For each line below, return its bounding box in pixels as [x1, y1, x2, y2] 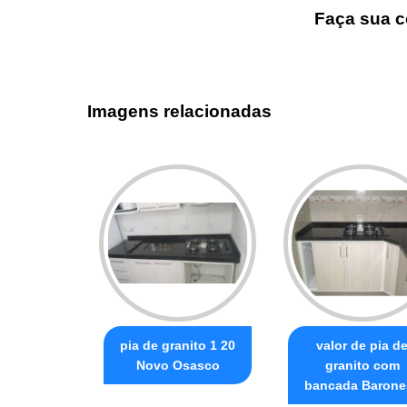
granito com [324, 358, 400, 373]
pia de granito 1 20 [120, 338, 235, 353]
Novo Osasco [135, 358, 220, 373]
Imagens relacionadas [87, 101, 272, 121]
